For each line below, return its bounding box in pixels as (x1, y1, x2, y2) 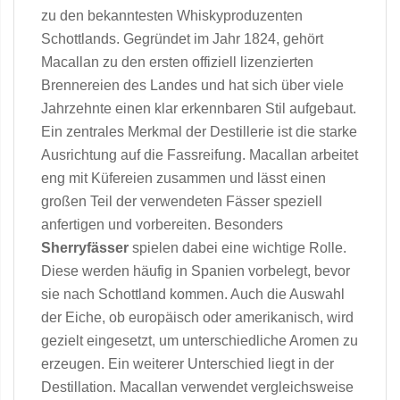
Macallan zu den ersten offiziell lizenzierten (41, 54, 313, 70)
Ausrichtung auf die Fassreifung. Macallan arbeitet (41, 147, 358, 162)
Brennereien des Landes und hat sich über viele (41, 78, 344, 93)
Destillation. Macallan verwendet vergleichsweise (41, 379, 354, 395)
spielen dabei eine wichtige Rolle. (129, 240, 346, 255)
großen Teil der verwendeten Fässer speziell (41, 194, 322, 209)
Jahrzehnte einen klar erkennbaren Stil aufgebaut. (41, 101, 356, 116)
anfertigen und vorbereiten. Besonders (41, 217, 283, 232)
